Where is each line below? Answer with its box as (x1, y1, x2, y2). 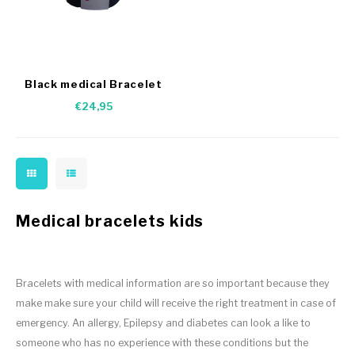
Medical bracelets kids (16, 212, 204, 231)
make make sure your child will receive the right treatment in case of (16, 297, 336, 309)
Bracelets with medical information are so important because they (16, 277, 330, 289)
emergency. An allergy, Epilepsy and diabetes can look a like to (16, 317, 311, 329)
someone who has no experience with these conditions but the (16, 337, 308, 349)
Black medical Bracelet (25, 77, 162, 90)
